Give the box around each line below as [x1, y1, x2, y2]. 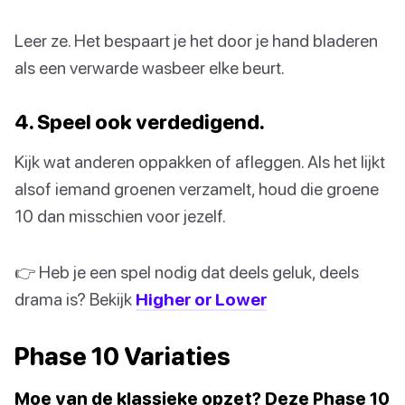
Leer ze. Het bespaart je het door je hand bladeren [14, 29, 378, 51]
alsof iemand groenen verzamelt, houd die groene [14, 177, 379, 199]
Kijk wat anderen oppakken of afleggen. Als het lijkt [14, 150, 385, 172]
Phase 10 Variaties [14, 341, 231, 371]
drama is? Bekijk [14, 287, 136, 309]
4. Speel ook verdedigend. [14, 108, 265, 134]
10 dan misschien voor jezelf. [14, 204, 226, 226]
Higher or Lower [136, 287, 267, 309]
